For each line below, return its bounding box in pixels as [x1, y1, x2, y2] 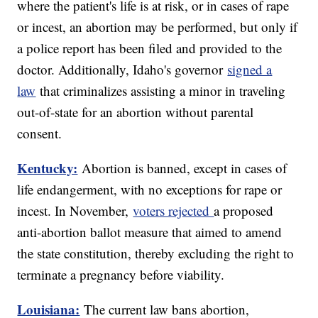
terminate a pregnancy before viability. [17, 265, 225, 284]
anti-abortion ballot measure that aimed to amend [17, 223, 283, 241]
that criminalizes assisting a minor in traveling [35, 82, 286, 100]
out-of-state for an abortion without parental [17, 103, 254, 121]
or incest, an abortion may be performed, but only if [17, 18, 298, 36]
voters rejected [133, 202, 214, 220]
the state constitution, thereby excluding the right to [17, 244, 295, 263]
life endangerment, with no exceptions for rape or [17, 180, 283, 199]
